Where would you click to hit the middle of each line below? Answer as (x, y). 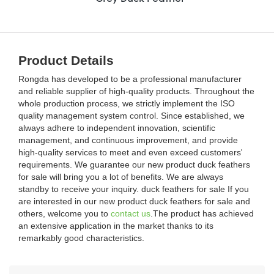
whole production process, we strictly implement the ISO (127, 103)
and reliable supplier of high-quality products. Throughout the (136, 91)
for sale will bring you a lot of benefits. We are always (121, 176)
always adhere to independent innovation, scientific (117, 128)
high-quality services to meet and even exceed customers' (131, 152)
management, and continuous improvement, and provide (128, 140)
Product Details (66, 60)
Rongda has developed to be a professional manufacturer (130, 79)
